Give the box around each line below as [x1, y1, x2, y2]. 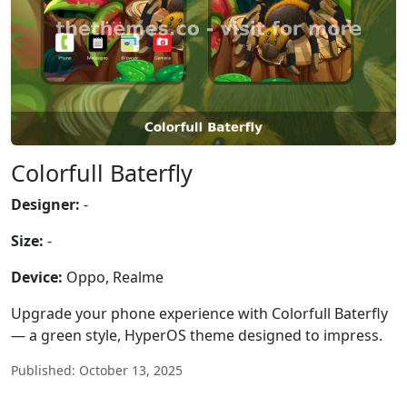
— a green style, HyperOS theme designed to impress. [11, 325, 382, 345]
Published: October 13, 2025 [11, 362, 183, 379]
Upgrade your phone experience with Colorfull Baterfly [11, 303, 388, 323]
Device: [11, 267, 63, 287]
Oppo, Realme [63, 267, 164, 287]
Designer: [11, 194, 80, 214]
